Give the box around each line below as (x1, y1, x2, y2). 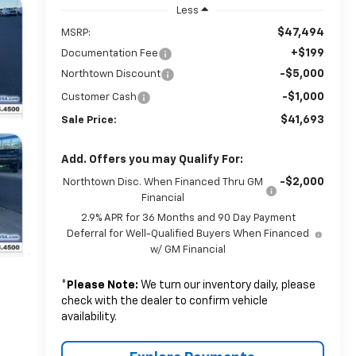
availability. (60, 311, 117, 323)
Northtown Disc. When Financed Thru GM (63, 176, 264, 188)
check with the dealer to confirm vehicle (60, 295, 268, 307)
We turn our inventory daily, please (137, 279, 315, 291)
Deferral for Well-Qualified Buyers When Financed (67, 228, 310, 239)
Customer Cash (60, 91, 137, 103)
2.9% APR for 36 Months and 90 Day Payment (80, 212, 296, 223)
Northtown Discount (60, 68, 161, 79)
